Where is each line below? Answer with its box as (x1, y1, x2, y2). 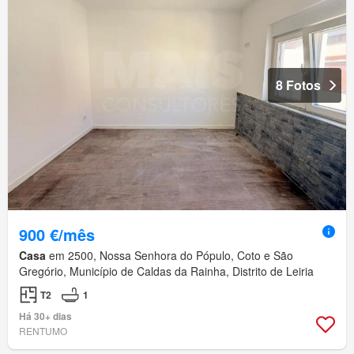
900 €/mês (19, 223, 95, 247)
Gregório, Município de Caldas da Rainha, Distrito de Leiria (19, 263, 314, 280)
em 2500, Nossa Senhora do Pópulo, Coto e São (46, 247, 293, 264)
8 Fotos (276, 76, 321, 95)
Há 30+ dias (19, 309, 72, 324)
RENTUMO (19, 324, 67, 338)
